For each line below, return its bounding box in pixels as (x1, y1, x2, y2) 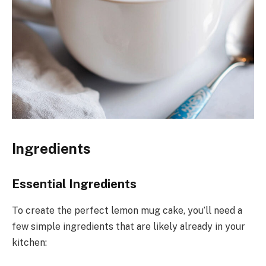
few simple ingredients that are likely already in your (12, 220, 245, 232)
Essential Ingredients (12, 177, 137, 192)
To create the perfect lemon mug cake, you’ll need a (12, 204, 242, 216)
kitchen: (12, 236, 47, 248)
